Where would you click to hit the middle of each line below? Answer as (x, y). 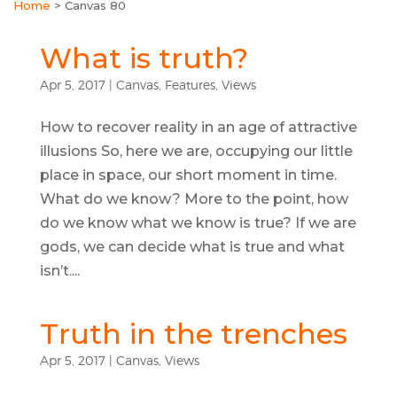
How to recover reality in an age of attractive (198, 127)
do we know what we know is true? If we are (198, 223)
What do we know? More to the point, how (194, 199)
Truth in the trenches (193, 334)
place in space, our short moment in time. (188, 175)
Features (190, 85)
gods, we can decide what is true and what (192, 247)
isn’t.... (59, 271)
